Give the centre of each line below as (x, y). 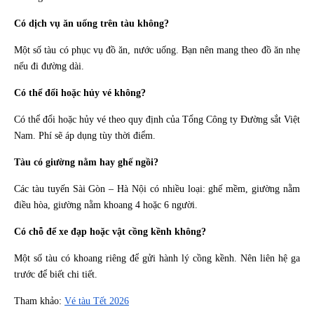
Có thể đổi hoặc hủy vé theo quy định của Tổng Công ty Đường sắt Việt (157, 120)
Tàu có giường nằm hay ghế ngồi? (86, 163)
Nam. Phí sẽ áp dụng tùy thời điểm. (85, 136)
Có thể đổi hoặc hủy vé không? (80, 93)
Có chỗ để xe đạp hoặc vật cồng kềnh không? (110, 232)
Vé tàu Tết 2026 (97, 301)
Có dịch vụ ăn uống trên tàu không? (91, 24)
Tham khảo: (39, 301)
